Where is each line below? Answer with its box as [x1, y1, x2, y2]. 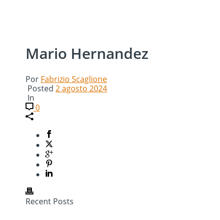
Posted [26, 82, 55, 94]
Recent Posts [26, 195, 74, 207]
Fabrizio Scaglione [41, 73, 107, 84]
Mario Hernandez [26, 43, 148, 63]
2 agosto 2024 [55, 82, 107, 94]
